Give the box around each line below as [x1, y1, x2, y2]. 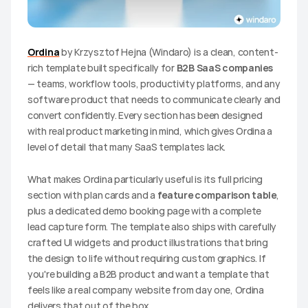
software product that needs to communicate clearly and [27, 92, 280, 106]
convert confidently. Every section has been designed [27, 108, 263, 122]
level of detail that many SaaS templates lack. [27, 140, 226, 153]
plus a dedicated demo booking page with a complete [27, 203, 262, 217]
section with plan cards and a [27, 188, 157, 201]
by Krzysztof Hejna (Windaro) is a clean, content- [59, 45, 278, 58]
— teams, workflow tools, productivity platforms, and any [27, 76, 280, 90]
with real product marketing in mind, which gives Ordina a [27, 124, 273, 137]
